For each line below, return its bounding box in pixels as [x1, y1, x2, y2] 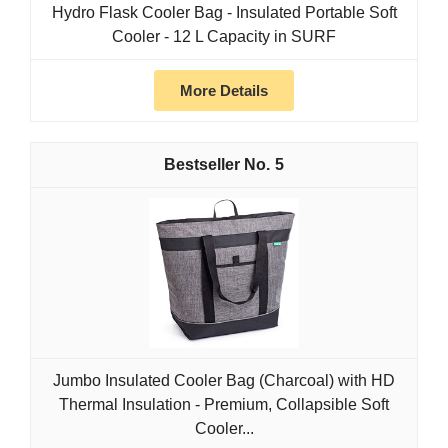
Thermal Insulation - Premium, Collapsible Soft [59, 396, 389, 414]
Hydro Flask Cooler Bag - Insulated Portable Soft [51, 4, 397, 22]
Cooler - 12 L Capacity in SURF [112, 28, 336, 46]
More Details [180, 82, 268, 100]
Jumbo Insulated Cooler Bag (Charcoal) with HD [53, 372, 395, 390]
